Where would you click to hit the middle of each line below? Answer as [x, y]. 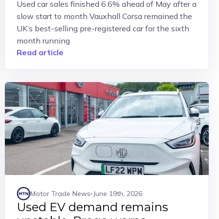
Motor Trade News [61, 193]
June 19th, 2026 [118, 193]
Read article [40, 52]
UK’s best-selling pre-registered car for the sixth [103, 28]
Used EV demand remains [93, 207]
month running [44, 41]
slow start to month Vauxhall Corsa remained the [105, 16]
